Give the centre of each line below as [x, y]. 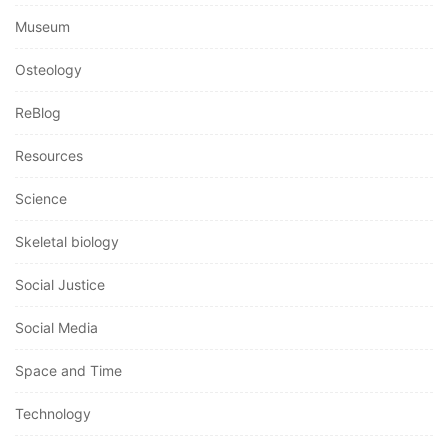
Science [41, 199]
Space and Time [68, 371]
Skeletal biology [67, 242]
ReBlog [38, 113]
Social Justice [60, 285]
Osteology [48, 70]
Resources [49, 156]
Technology [53, 414]
